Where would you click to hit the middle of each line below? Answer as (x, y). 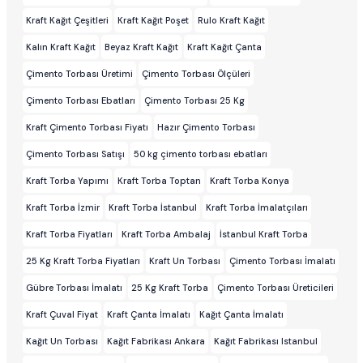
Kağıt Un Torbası (62, 342)
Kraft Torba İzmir (62, 208)
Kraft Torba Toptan (159, 181)
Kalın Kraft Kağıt (60, 47)
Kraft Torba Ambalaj (166, 235)
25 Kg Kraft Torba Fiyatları (83, 261)
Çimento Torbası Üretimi (79, 74)
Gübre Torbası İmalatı (74, 288)
